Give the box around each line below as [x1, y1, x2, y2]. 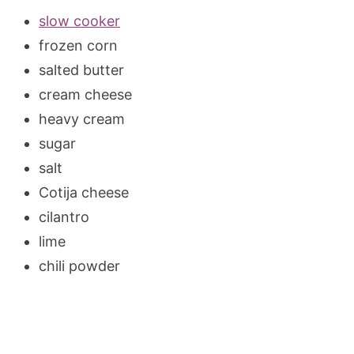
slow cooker [38, 12, 120, 29]
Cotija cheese [38, 183, 129, 201]
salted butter [38, 61, 124, 78]
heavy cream [38, 110, 125, 127]
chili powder [38, 257, 120, 274]
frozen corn [38, 36, 118, 54]
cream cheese [38, 85, 132, 103]
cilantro [38, 208, 89, 225]
